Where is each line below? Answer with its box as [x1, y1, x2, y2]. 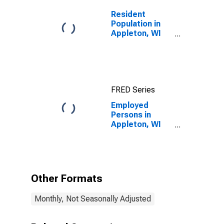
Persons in [111, 110, 151, 119]
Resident [111, 9, 145, 19]
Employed [111, 100, 148, 110]
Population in [111, 19, 160, 28]
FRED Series [111, 85, 155, 94]
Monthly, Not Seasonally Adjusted [34, 194, 151, 203]
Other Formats [31, 172, 102, 184]
